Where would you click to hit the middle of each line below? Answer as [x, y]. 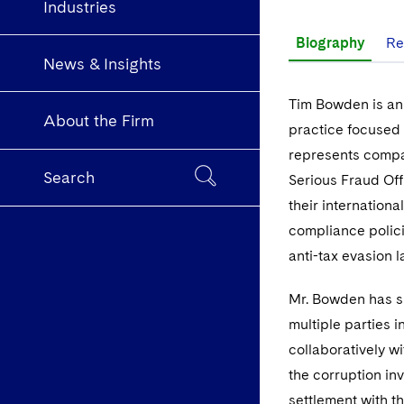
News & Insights [102, 63]
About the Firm [99, 121]
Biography [330, 43]
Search [69, 178]
